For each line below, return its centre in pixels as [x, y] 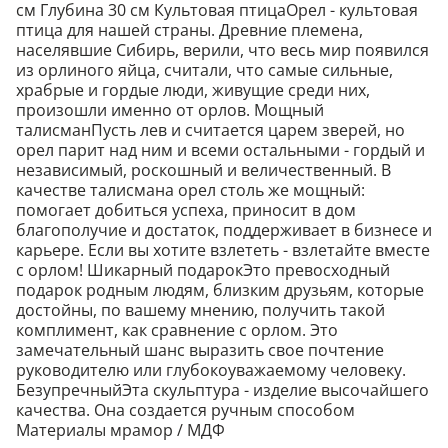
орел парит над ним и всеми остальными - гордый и [220, 150]
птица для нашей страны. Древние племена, [189, 30]
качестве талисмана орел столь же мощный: [190, 190]
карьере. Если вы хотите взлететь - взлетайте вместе [223, 250]
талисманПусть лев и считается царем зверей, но [210, 130]
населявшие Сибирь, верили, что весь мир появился [222, 50]
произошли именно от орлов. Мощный [170, 110]
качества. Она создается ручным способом [185, 410]
